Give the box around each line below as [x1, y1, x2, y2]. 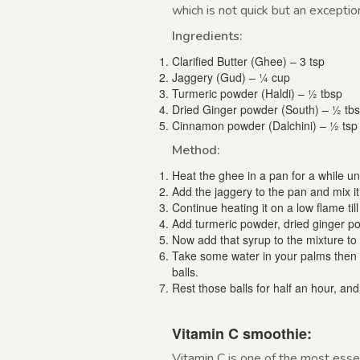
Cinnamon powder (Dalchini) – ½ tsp [172, 117, 358, 134]
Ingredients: [172, 27, 243, 46]
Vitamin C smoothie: [172, 323, 312, 345]
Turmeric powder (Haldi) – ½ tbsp [172, 85, 342, 102]
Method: [172, 141, 220, 160]
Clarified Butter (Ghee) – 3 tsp [172, 53, 325, 70]
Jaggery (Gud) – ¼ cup [172, 69, 290, 86]
